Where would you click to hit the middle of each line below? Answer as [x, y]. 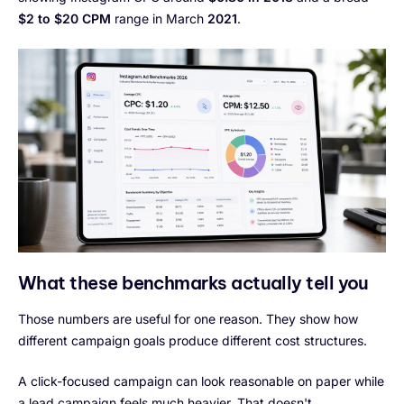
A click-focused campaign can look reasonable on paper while [201, 381]
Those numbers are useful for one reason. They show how [188, 319]
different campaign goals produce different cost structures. [193, 341]
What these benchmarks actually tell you [193, 283]
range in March [159, 18]
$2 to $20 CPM [64, 18]
